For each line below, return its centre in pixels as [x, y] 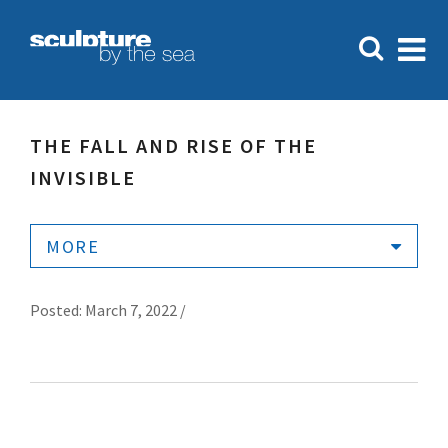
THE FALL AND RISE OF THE [173, 145]
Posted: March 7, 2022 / [108, 310]
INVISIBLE [83, 177]
